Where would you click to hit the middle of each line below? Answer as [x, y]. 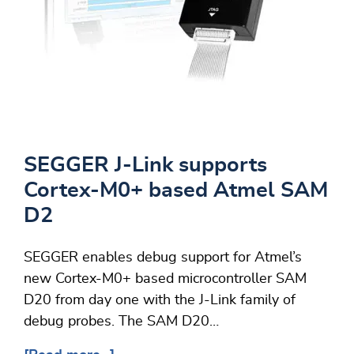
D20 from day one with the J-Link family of [160, 301]
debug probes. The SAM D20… [121, 322]
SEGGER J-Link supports [145, 165]
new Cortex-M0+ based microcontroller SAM [165, 279]
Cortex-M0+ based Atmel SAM [176, 190]
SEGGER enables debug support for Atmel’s [163, 258]
